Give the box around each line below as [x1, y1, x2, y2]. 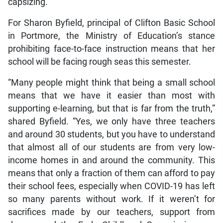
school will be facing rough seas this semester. [7, 57, 191, 67]
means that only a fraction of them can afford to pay [7, 168, 216, 179]
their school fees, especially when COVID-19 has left [7, 181, 216, 192]
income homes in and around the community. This [7, 155, 216, 166]
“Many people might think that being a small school [7, 78, 216, 88]
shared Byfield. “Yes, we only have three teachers [7, 116, 216, 127]
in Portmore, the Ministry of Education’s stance [7, 31, 216, 41]
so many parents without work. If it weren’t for [7, 194, 216, 205]
